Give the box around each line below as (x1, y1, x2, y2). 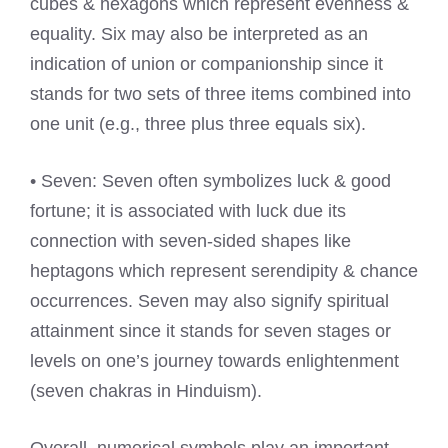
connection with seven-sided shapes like (30, 231, 351, 252)
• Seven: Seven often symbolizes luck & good (30, 171, 391, 192)
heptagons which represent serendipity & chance (30, 261, 418, 282)
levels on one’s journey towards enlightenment (30, 351, 399, 372)
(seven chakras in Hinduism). (30, 381, 262, 402)
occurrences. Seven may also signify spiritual (30, 291, 389, 312)
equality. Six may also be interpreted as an (30, 24, 368, 45)
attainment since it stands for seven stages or (30, 321, 391, 342)
